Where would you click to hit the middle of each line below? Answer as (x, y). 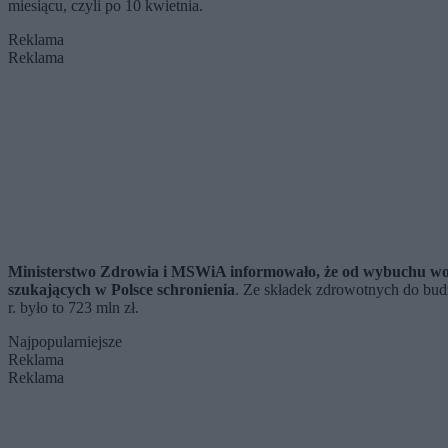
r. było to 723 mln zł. (75, 308)
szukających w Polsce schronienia (121, 290)
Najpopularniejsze (65, 342)
